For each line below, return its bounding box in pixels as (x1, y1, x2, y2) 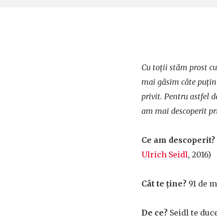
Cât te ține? (141, 179, 186, 188)
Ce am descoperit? (141, 135, 215, 145)
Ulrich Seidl (141, 150, 188, 159)
